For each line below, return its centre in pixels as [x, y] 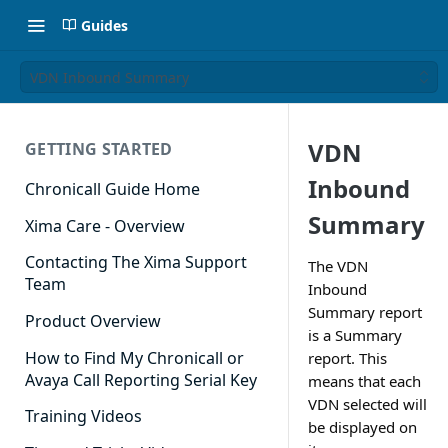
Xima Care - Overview [105, 225]
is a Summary [355, 335]
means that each [364, 381]
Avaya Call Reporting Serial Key [141, 379]
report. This [347, 358]
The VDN [338, 266]
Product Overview [93, 321]
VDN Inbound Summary [109, 77]
